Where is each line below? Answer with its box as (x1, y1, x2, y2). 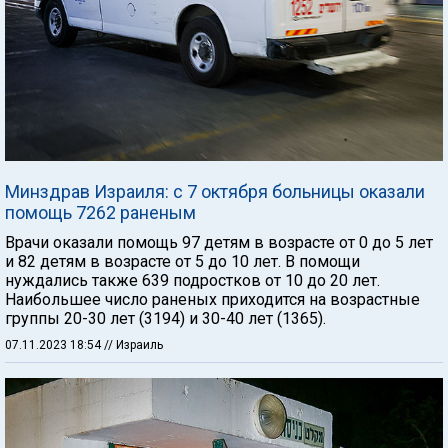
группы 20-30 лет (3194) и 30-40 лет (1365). (5, 309, 326, 328)
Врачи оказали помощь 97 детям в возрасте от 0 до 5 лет (5, 233, 433, 252)
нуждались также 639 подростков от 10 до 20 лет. (5, 271, 380, 290)
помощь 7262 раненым (5, 202, 196, 223)
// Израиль (104, 338, 163, 352)
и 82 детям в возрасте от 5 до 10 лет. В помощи (5, 252, 360, 271)
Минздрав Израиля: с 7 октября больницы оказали (5, 181, 425, 202)
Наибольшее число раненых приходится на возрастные (5, 290, 420, 309)
